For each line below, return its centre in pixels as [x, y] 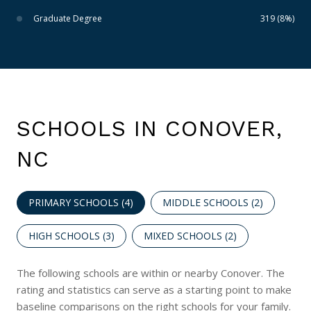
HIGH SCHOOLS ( [67, 235]
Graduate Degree [68, 18]
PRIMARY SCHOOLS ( [76, 202]
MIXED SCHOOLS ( [186, 235]
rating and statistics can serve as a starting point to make [154, 289]
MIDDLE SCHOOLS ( [208, 202]
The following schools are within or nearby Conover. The [151, 272]
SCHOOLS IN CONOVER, [150, 128]
